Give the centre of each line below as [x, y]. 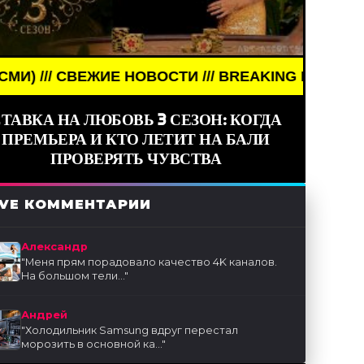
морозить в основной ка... [92, 344]
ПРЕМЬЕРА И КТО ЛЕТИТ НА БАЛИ [136, 139]
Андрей [45, 315]
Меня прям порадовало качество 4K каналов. [152, 262]
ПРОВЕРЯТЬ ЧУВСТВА [136, 159]
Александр [55, 247]
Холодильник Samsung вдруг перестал [132, 331]
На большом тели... [73, 276]
